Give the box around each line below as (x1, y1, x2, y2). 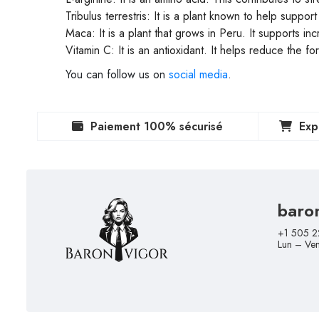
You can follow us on (66, 66, 169, 83)
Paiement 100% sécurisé (90, 118, 224, 135)
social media (169, 66, 228, 83)
